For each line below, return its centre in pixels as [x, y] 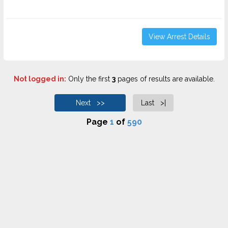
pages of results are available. [165, 79]
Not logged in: [40, 79]
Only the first [89, 79]
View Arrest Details [179, 37]
